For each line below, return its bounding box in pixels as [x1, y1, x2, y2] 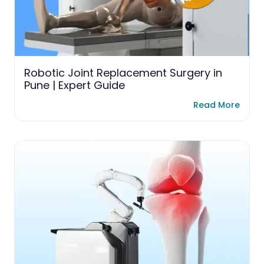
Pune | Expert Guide [24, 78, 125, 93]
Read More [193, 99, 240, 111]
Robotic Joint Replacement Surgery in [24, 65, 222, 81]
